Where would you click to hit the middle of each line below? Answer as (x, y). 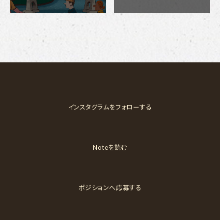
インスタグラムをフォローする (110, 107)
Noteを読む (110, 148)
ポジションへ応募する (110, 188)
